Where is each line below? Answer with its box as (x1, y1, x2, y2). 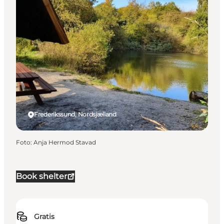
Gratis (34, 212, 54, 221)
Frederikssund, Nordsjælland (34, 110, 116, 118)
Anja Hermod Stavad (33, 138, 96, 146)
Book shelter (16, 171, 67, 181)
